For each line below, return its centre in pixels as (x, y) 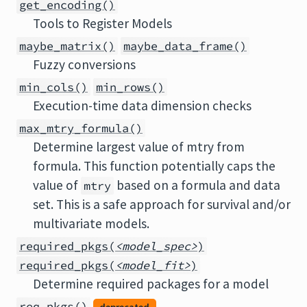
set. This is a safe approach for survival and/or (162, 204)
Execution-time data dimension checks (142, 106)
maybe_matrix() (67, 46)
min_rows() (130, 87)
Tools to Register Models (102, 23)
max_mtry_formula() (81, 128)
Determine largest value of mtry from (139, 147)
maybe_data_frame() (185, 46)
